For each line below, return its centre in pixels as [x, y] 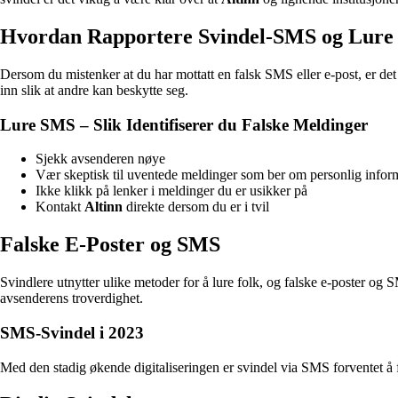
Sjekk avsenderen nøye [100, 159]
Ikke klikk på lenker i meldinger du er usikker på [171, 191]
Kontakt [60, 207]
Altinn [103, 207]
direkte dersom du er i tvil [196, 207]
